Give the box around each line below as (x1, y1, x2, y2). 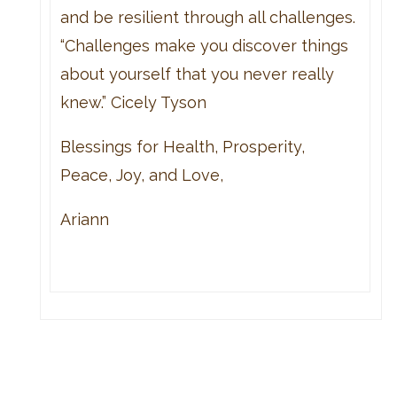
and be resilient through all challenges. (59, 7, 355, 27)
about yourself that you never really (59, 64, 334, 83)
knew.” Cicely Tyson (59, 92, 206, 112)
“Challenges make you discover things (59, 35, 348, 55)
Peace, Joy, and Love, (59, 165, 223, 184)
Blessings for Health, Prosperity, (59, 136, 305, 156)
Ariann (59, 209, 109, 229)
